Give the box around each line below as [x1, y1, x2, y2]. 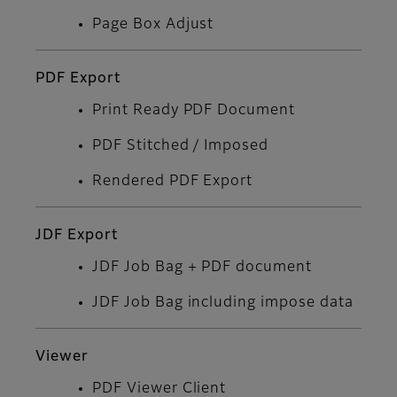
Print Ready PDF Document [92, 104, 296, 119]
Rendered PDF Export [92, 175, 253, 190]
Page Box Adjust [92, 18, 214, 33]
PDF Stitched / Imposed [92, 139, 269, 154]
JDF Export [35, 229, 118, 244]
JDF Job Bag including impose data [92, 296, 354, 311]
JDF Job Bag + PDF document [92, 261, 312, 276]
